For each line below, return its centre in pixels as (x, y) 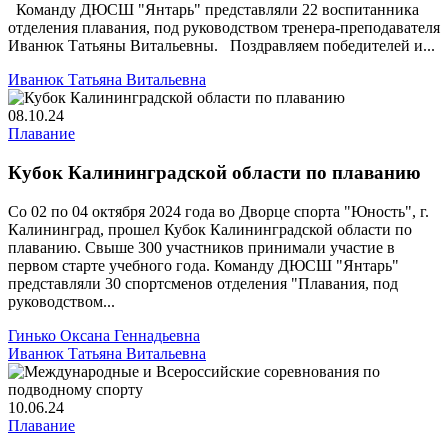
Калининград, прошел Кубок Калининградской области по (210, 229)
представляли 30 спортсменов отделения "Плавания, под (203, 283)
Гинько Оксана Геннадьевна (104, 335)
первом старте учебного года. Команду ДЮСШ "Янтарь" (203, 265)
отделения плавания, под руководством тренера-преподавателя (224, 28)
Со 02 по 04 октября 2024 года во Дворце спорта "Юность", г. (218, 211)
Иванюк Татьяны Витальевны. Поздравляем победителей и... (221, 46)
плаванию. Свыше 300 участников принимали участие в (201, 247)
